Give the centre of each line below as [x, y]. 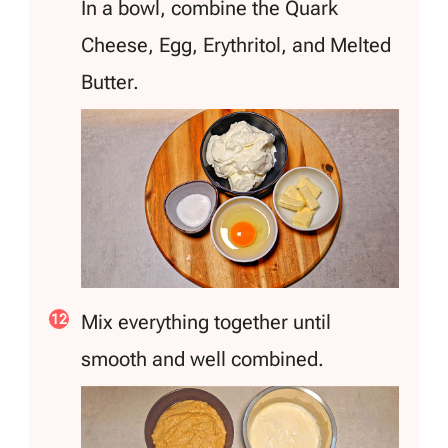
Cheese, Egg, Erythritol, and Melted [236, 44]
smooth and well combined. [202, 358]
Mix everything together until [206, 321]
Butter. [110, 81]
